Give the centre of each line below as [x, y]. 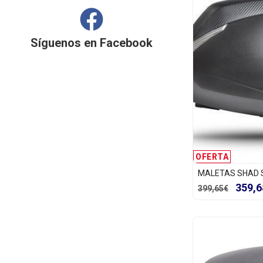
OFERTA [212, 156]
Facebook [126, 43]
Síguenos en [65, 43]
